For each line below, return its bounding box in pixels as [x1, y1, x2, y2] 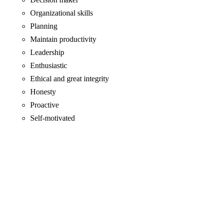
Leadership [30, 48, 67, 57]
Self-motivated [30, 114, 75, 123]
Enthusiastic [30, 61, 68, 70]
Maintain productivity [30, 35, 97, 44]
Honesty [30, 88, 58, 96]
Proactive [30, 101, 61, 109]
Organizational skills [30, 9, 95, 18]
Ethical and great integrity [30, 74, 111, 83]
